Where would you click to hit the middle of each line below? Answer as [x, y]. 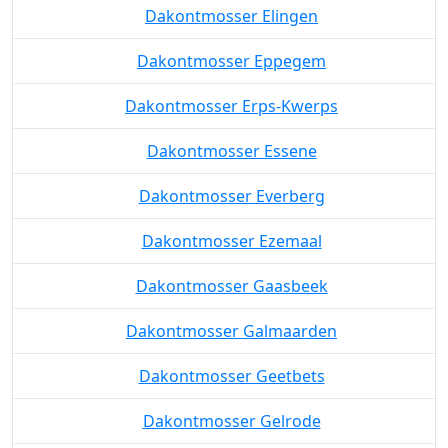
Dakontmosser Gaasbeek [231, 359]
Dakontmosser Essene [231, 224]
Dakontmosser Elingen [231, 89]
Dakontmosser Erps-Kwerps [231, 179]
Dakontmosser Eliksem [231, 44]
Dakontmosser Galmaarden [231, 404]
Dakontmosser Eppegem [231, 134]
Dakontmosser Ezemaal [231, 314]
